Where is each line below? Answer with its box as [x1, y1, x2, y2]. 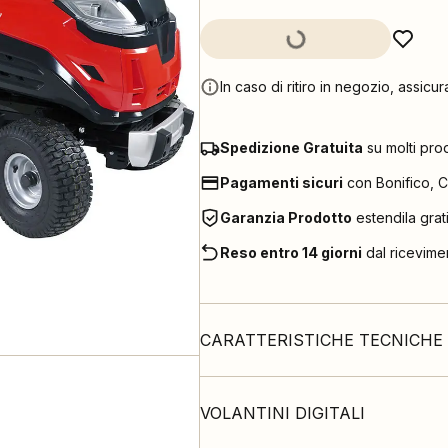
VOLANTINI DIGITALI [200, 403, 365, 423]
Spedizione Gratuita [220, 139, 363, 156]
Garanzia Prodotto [220, 209, 352, 226]
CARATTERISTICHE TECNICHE [200, 330, 443, 350]
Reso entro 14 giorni [220, 244, 362, 261]
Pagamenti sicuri [220, 174, 343, 191]
